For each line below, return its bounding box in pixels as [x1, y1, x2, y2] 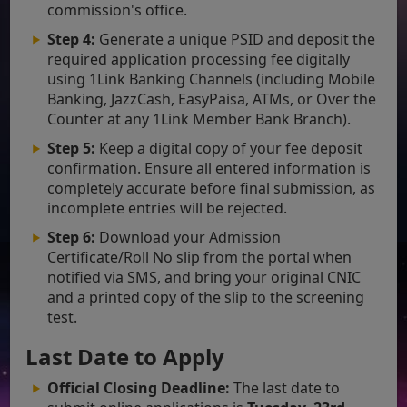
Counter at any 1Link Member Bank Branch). [47, 108, 352, 129]
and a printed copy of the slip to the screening [47, 286, 365, 307]
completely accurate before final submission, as [47, 177, 376, 198]
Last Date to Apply [25, 341, 225, 372]
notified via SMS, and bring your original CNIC [47, 266, 362, 287]
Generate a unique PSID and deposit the [95, 28, 376, 49]
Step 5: [47, 137, 96, 158]
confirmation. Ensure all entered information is [47, 157, 372, 178]
